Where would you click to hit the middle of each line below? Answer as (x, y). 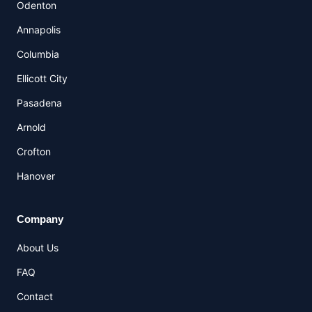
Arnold (31, 127)
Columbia (38, 54)
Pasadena (39, 103)
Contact (35, 296)
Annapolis (39, 30)
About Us (38, 248)
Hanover (36, 176)
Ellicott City (42, 78)
